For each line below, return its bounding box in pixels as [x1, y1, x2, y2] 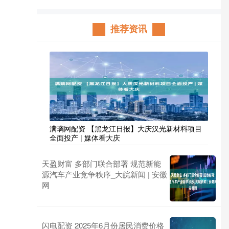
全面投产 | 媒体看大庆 [50, 132, 120, 143]
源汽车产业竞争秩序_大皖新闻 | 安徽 [42, 169, 167, 179]
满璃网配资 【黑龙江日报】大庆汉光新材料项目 [50, 123, 202, 133]
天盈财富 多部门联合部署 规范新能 [42, 158, 161, 169]
